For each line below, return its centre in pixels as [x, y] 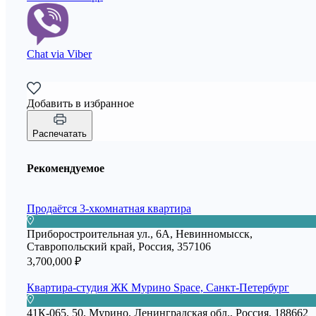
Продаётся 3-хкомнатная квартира [109, 209]
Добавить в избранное [80, 103]
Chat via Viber [59, 54]
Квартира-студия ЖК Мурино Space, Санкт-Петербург [158, 288]
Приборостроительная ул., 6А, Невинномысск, [140, 234]
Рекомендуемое [66, 168]
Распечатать [60, 133]
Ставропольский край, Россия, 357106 [119, 247]
